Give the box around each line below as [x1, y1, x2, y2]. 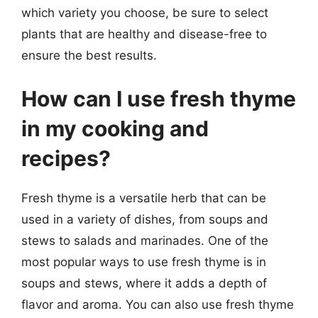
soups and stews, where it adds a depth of [21, 276, 267, 290]
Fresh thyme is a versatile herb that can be [21, 191, 266, 205]
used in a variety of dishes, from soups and [21, 212, 268, 226]
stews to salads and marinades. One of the [21, 234, 268, 248]
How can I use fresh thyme [21, 86, 296, 111]
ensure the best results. [21, 48, 157, 62]
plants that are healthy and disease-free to [21, 26, 267, 41]
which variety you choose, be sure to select [21, 5, 268, 20]
